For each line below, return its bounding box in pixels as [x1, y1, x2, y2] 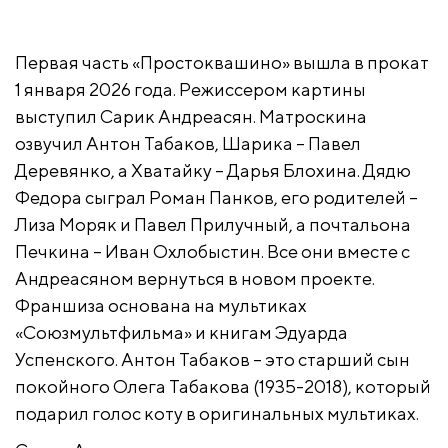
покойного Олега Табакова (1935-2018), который [15, 375, 431, 397]
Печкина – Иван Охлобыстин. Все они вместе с [15, 240, 410, 262]
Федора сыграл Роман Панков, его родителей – [15, 186, 418, 208]
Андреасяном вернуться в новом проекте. [15, 267, 375, 289]
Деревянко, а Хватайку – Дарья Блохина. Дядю [15, 159, 411, 181]
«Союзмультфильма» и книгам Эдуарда [15, 321, 348, 343]
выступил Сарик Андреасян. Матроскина [15, 105, 367, 127]
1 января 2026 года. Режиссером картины [15, 78, 366, 100]
